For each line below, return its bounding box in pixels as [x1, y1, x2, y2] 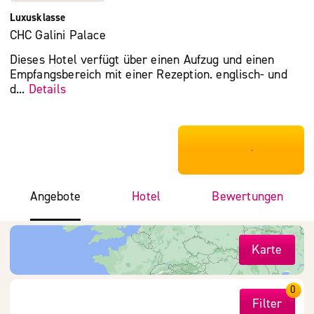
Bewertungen [212, 188, 284, 205]
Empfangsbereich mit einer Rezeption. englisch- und [9, 67, 287, 83]
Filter [252, 296, 282, 313]
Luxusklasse [9, 10, 66, 25]
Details [28, 81, 66, 98]
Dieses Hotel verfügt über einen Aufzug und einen [9, 52, 275, 69]
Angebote [30, 188, 81, 205]
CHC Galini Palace [9, 27, 106, 44]
